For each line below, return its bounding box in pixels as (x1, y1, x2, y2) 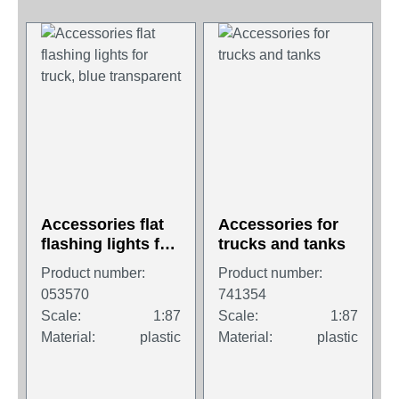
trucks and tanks (218, 235, 346, 254)
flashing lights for (41, 235, 175, 254)
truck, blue (41, 255, 122, 273)
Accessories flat (41, 216, 164, 234)
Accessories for (218, 216, 338, 234)
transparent (41, 274, 129, 293)
